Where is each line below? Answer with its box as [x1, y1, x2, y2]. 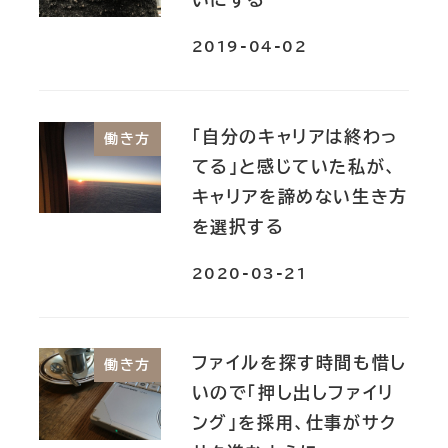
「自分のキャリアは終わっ [191, 127, 398, 145]
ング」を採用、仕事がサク [191, 414, 397, 432]
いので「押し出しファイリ [191, 384, 395, 402]
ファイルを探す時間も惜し [191, 354, 407, 372]
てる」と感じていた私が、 [191, 157, 397, 175]
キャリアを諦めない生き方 [191, 187, 408, 205]
